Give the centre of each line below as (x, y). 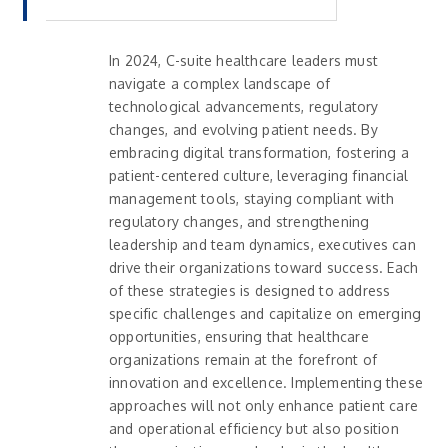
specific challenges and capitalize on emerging (265, 314)
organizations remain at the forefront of (243, 360)
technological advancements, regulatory (244, 107)
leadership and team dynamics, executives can (262, 245)
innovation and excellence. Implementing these (266, 383)
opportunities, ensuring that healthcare (239, 337)
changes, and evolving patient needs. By (243, 130)
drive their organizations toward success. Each (264, 268)
